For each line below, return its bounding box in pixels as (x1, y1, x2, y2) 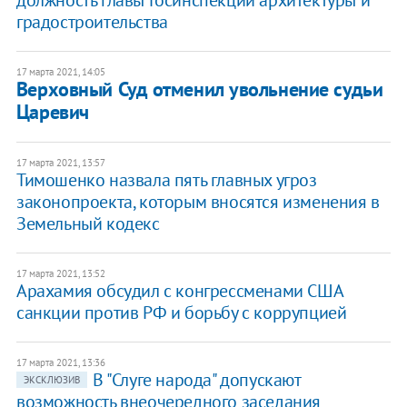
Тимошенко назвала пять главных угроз (15, 168, 317, 193)
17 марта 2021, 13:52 (15, 267, 105, 281)
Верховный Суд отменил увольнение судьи (15, 76, 383, 103)
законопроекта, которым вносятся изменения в (15, 190, 380, 214)
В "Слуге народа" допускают (92, 368, 301, 392)
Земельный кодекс (15, 212, 160, 236)
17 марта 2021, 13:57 (15, 156, 105, 170)
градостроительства (15, 10, 168, 35)
